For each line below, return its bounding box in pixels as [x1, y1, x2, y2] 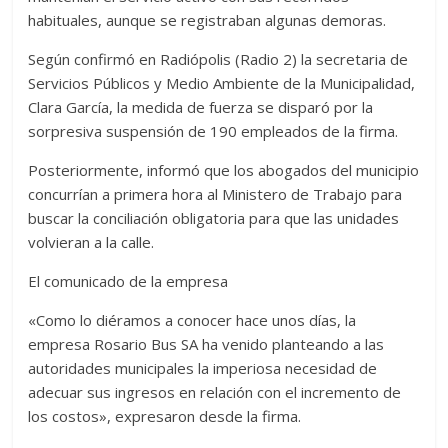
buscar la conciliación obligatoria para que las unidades [28, 208, 400, 229]
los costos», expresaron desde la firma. [28, 406, 302, 427]
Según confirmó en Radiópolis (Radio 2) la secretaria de [28, 49, 409, 70]
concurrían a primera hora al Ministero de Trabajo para [28, 184, 403, 205]
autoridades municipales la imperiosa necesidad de [28, 358, 378, 379]
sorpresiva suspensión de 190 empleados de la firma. [28, 121, 399, 142]
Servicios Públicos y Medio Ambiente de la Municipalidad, [28, 73, 416, 94]
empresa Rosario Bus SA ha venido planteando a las [28, 334, 385, 355]
